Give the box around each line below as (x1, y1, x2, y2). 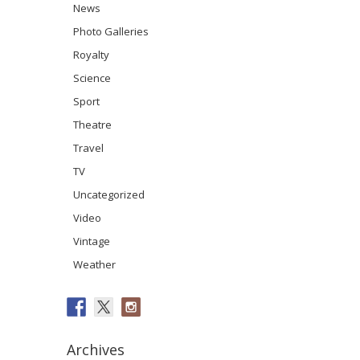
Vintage (73, 233, 110, 248)
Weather (73, 256, 116, 272)
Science (73, 70, 111, 85)
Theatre (73, 117, 112, 132)
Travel (73, 140, 104, 155)
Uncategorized (73, 186, 145, 202)
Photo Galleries (73, 23, 149, 39)
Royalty (73, 47, 109, 62)
